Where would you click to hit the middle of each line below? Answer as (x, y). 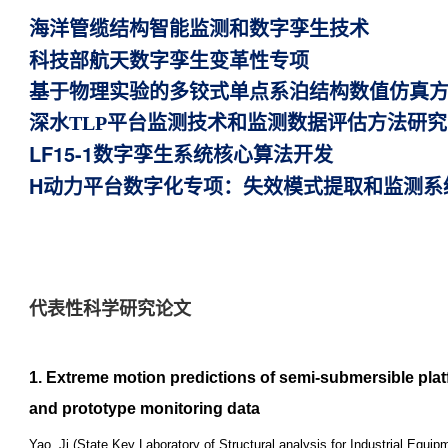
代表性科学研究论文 (110, 309)
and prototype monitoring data (144, 408)
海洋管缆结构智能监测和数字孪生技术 (199, 29)
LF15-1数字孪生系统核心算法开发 (181, 153)
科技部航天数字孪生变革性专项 (169, 61)
